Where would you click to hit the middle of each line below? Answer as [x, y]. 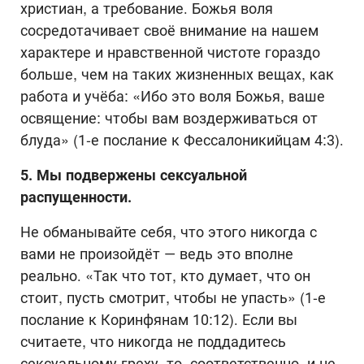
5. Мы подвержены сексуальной [134, 175]
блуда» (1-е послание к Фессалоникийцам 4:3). [182, 140]
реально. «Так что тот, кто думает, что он [165, 275]
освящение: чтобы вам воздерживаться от [169, 118]
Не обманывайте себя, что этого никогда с [169, 232]
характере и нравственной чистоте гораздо [170, 52]
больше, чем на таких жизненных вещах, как [177, 74]
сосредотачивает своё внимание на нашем [169, 30]
